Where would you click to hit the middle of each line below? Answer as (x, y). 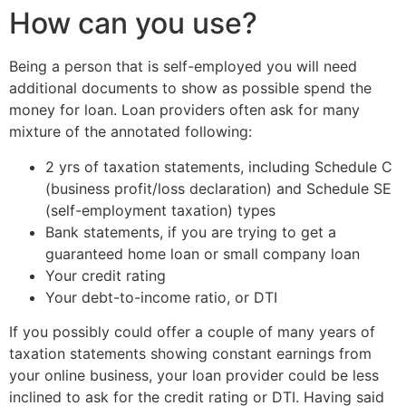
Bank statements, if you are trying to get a (191, 232)
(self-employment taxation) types (160, 210)
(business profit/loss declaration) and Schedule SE (218, 188)
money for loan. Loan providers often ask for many (184, 110)
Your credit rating (106, 275)
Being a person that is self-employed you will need (183, 67)
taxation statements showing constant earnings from (190, 354)
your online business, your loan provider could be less (194, 376)
